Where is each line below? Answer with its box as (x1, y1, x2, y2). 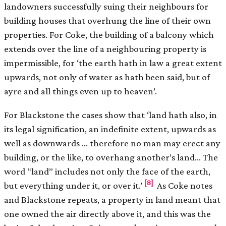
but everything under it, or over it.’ (4, 180, 144, 191)
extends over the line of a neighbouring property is (4, 43, 206, 54)
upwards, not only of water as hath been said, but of (4, 72, 210, 83)
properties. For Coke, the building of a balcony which (4, 29, 214, 40)
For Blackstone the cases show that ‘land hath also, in (4, 109, 217, 121)
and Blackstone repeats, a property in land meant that (4, 194, 220, 205)
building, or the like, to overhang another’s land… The (4, 152, 218, 163)
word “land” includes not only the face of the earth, (4, 166, 210, 177)
